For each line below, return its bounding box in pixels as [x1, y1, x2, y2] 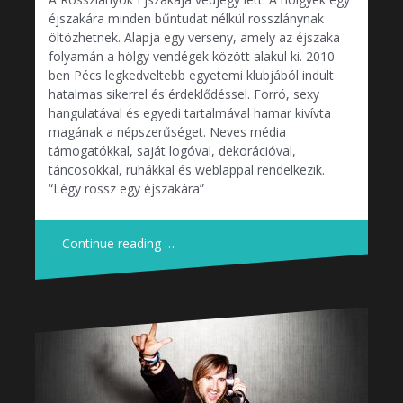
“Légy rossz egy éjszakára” [49, 179, 211, 197]
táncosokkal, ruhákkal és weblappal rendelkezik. [49, 160, 325, 178]
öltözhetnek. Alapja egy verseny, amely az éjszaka [49, 28, 340, 46]
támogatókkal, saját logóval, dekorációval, [49, 141, 296, 159]
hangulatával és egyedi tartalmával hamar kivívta [49, 103, 331, 121]
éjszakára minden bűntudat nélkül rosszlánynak [49, 9, 324, 27]
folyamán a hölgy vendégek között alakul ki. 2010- [49, 47, 339, 65]
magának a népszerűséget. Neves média [49, 122, 286, 140]
